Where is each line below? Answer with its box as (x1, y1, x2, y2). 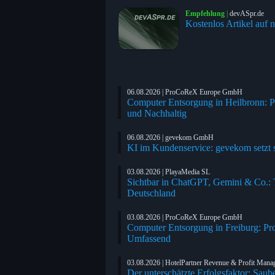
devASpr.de (230, 9, 264, 18)
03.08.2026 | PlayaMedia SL (127, 167, 210, 176)
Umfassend (127, 233, 171, 244)
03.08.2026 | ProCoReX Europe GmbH (127, 212, 242, 222)
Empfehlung (185, 9, 225, 18)
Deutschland (127, 187, 176, 198)
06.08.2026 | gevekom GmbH (127, 133, 214, 142)
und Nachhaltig (127, 107, 187, 118)
